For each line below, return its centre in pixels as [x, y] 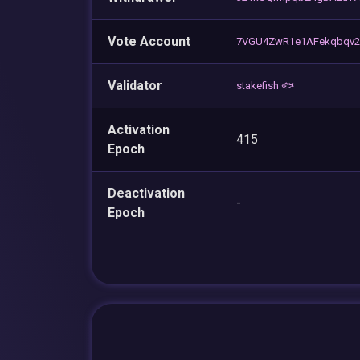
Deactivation [146, 193]
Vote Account [149, 41]
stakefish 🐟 [265, 85]
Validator [135, 85]
